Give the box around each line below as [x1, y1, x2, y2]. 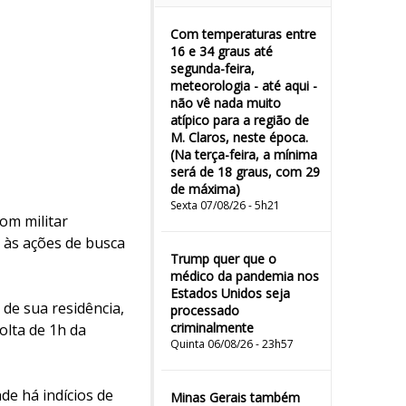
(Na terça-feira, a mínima [170, 146, 317, 163]
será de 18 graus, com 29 [170, 163, 320, 180]
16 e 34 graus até [170, 43, 273, 60]
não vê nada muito [170, 94, 281, 111]
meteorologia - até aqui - [170, 77, 317, 94]
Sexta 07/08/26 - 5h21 [170, 198, 280, 213]
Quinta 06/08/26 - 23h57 [170, 336, 294, 352]
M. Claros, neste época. [170, 129, 308, 146]
